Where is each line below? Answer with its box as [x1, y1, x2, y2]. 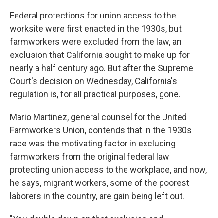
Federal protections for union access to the [10, 10, 176, 21]
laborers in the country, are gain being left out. [10, 191, 184, 201]
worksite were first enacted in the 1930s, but [10, 23, 182, 34]
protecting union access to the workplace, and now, [10, 164, 207, 175]
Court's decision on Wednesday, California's [10, 76, 177, 87]
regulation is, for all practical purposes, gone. [10, 89, 181, 100]
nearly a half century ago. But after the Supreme [10, 63, 193, 73]
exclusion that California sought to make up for [10, 50, 190, 60]
